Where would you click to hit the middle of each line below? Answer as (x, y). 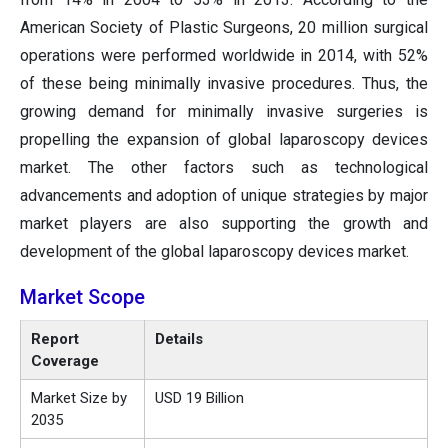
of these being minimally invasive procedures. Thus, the (224, 84)
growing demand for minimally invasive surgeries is (224, 112)
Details (179, 339)
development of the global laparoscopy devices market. (214, 252)
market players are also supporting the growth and (224, 224)
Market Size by (79, 398)
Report (55, 339)
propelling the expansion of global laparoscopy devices (224, 140)
